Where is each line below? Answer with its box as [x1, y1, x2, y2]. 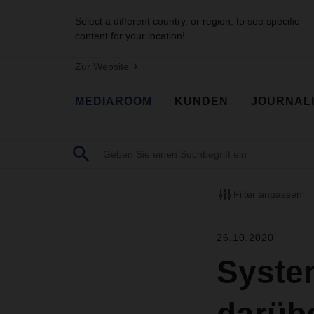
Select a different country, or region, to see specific [75, 15, 299, 27]
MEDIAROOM [75, 95, 152, 107]
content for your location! [75, 30, 185, 41]
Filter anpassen [233, 188, 302, 200]
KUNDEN [175, 95, 228, 107]
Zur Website [75, 61, 129, 72]
